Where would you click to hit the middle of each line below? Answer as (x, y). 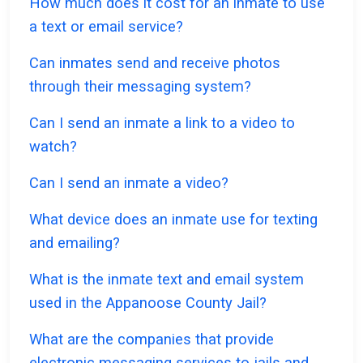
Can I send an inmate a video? (129, 183)
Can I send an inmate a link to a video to (162, 123)
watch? (53, 147)
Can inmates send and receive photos (155, 63)
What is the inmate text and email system (167, 280)
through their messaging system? (140, 87)
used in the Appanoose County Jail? (148, 303)
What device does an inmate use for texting (173, 220)
